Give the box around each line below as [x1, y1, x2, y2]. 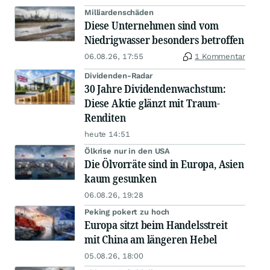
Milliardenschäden [84, 8, 154, 17]
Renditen [84, 110, 126, 125]
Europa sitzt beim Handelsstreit [84, 218, 228, 233]
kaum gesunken [84, 171, 157, 186]
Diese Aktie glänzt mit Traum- [84, 96, 220, 111]
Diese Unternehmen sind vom [84, 18, 219, 33]
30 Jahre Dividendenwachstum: [84, 81, 226, 96]
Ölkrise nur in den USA [84, 146, 171, 156]
